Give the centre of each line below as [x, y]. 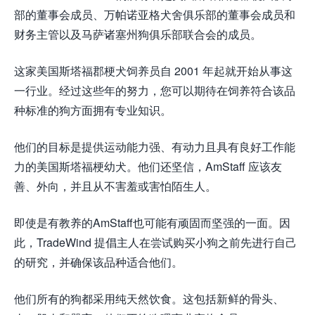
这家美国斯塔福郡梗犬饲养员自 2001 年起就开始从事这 [153, 71]
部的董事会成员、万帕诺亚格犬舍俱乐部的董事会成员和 [155, 15]
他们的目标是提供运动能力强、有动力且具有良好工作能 [155, 147]
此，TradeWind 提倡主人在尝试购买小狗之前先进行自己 [155, 243]
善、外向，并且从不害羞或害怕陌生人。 [115, 186]
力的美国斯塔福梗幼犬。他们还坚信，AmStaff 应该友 [148, 167]
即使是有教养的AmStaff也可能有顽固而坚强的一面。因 [152, 223]
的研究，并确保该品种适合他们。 [98, 262]
